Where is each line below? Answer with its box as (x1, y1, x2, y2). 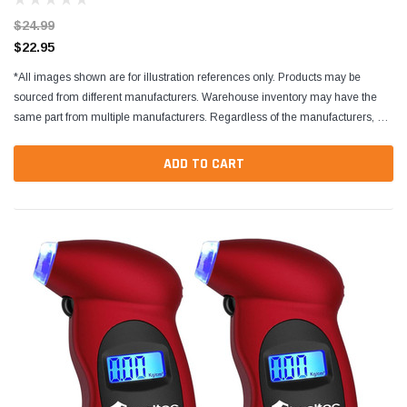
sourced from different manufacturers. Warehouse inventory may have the (14, 91, 377, 104)
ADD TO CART (163, 154, 244, 174)
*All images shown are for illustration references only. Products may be (14, 71, 361, 84)
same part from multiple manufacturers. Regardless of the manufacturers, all (14, 111, 389, 124)
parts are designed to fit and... (14, 131, 158, 144)
